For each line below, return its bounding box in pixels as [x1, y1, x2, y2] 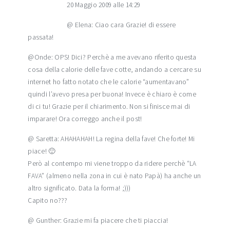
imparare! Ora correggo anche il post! [28, 114, 142, 124]
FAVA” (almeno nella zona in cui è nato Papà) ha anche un [28, 171, 201, 181]
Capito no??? [28, 196, 68, 205]
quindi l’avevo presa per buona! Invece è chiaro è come [28, 90, 196, 99]
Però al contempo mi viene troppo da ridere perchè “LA [28, 159, 197, 168]
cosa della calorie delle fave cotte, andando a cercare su [28, 65, 201, 74]
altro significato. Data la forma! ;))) [28, 184, 131, 193]
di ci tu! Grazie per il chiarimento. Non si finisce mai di [28, 102, 190, 111]
